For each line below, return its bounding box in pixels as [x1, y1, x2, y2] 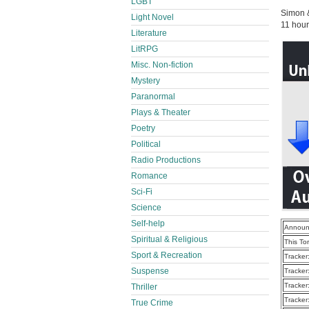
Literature [131, 28, 167, 38]
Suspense [131, 266, 169, 276]
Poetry [131, 123, 155, 133]
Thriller [131, 282, 157, 292]
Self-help [131, 219, 165, 228]
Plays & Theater [131, 108, 190, 117]
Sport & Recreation [131, 250, 202, 260]
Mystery [131, 76, 160, 86]
